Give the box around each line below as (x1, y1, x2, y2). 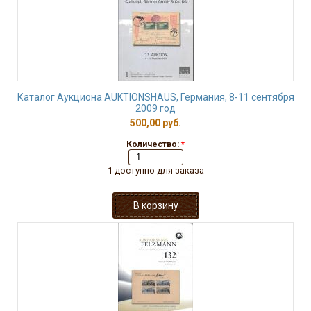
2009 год (135, 103, 176, 114)
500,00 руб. (130, 117, 181, 128)
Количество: (126, 140, 181, 149)
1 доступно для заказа (107, 165, 204, 176)
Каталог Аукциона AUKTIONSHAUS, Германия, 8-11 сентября (17, 92, 294, 103)
